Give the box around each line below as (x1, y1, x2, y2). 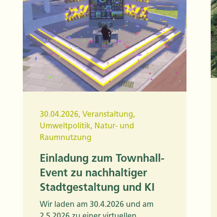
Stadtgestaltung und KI (40, 181, 155, 194)
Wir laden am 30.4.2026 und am (40, 200, 154, 209)
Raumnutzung (40, 133, 92, 142)
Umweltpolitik (40, 121, 91, 131)
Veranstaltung (82, 109, 133, 119)
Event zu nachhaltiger (40, 166, 147, 180)
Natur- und (94, 121, 134, 131)
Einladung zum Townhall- (40, 152, 164, 165)
